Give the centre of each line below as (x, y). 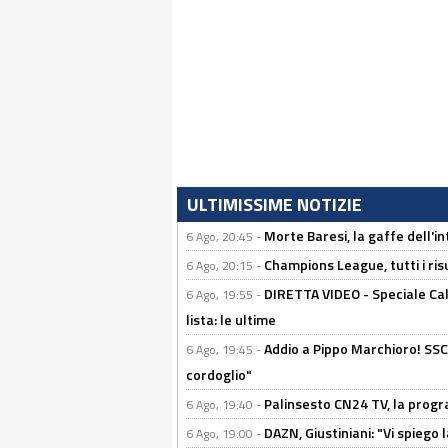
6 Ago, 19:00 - (225, 433)
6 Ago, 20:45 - (225, 236)
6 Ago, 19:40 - (225, 404)
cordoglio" (219, 374)
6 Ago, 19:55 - (225, 294)
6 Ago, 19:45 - (225, 349)
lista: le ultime (231, 319)
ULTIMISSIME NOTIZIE (274, 204)
